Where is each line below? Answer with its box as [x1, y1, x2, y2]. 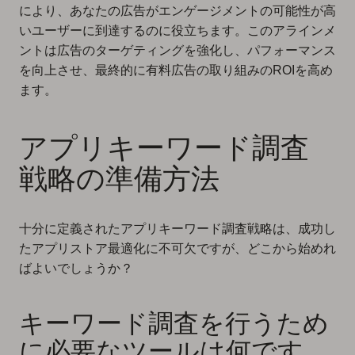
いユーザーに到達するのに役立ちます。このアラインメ [19, 24, 336, 38]
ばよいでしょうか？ [19, 261, 133, 276]
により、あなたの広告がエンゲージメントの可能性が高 [19, 4, 336, 18]
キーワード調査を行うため [19, 309, 329, 338]
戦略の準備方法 [19, 158, 219, 197]
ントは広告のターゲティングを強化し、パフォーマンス [19, 44, 336, 58]
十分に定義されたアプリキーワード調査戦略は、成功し [19, 222, 336, 236]
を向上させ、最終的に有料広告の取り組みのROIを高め [19, 63, 333, 78]
